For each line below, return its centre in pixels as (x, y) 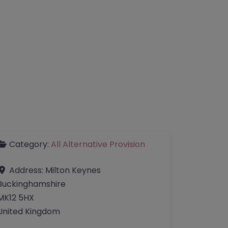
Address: (27, 170)
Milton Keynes (73, 170)
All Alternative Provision (98, 144)
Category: (30, 144)
